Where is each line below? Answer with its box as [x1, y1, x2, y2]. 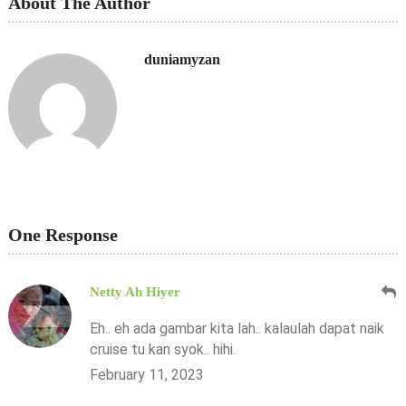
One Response [7, 224, 118, 245]
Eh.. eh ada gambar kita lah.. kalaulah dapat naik [89, 319, 384, 337]
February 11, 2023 [89, 365, 204, 383]
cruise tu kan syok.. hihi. [89, 340, 236, 358]
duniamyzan [143, 51, 220, 67]
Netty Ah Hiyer [89, 284, 180, 299]
